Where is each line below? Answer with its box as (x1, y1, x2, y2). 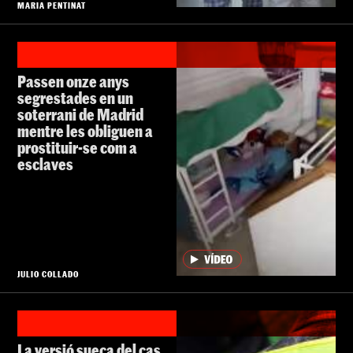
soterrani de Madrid (17, 104, 143, 124)
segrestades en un (17, 87, 133, 107)
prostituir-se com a (17, 137, 137, 157)
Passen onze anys (17, 71, 129, 91)
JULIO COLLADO (17, 268, 80, 279)
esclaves (17, 154, 73, 173)
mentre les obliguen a (17, 121, 153, 140)
